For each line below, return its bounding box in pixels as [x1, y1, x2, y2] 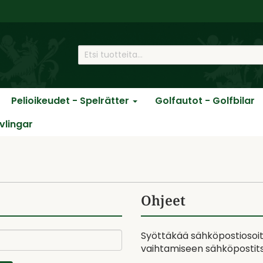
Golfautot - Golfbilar [155, 93, 255, 107]
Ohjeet [141, 190, 186, 210]
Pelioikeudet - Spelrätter [11, 93, 131, 107]
